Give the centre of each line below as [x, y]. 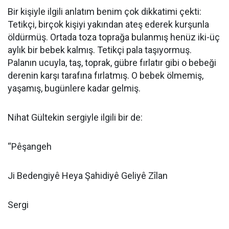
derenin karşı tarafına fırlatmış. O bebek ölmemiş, [106, 75]
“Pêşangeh [30, 146]
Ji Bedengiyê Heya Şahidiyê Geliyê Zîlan [88, 176]
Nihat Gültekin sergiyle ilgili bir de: [75, 117]
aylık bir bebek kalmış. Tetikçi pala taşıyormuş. [100, 50]
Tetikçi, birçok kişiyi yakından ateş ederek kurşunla [108, 24]
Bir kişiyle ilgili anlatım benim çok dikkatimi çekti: [105, 12]
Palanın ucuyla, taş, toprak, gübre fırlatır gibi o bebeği [112, 63]
